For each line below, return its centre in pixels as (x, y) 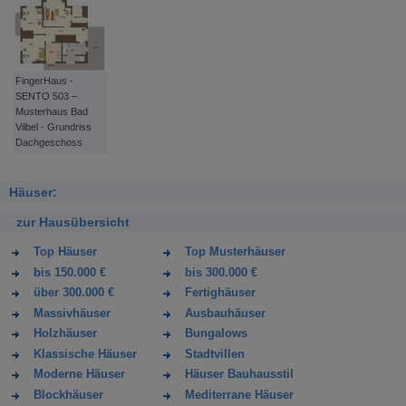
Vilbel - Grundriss (53, 127)
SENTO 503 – (46, 96)
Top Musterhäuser (235, 252)
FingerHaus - (44, 81)
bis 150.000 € (70, 272)
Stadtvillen (215, 354)
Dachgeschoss (49, 142)
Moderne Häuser (79, 375)
